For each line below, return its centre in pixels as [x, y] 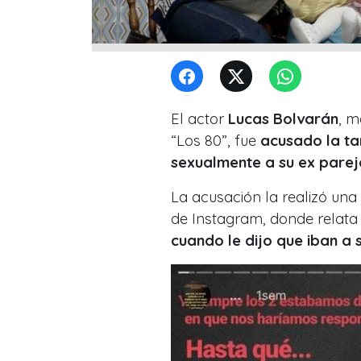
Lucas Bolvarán [283, 119]
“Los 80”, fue [216, 141]
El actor [199, 119]
